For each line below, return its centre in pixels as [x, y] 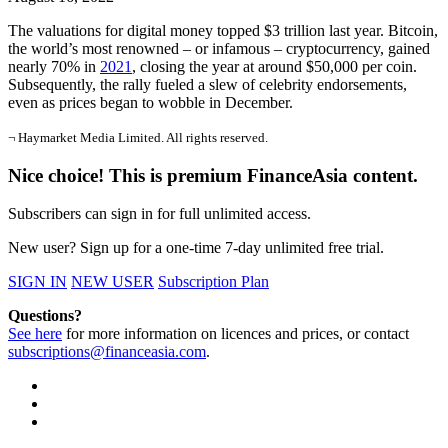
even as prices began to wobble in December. [150, 102]
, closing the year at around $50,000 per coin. [274, 66]
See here [35, 334]
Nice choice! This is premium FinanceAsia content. [213, 175]
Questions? [45, 316]
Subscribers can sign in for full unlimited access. [159, 214]
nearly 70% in [54, 66]
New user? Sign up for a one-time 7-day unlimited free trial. [196, 248]
